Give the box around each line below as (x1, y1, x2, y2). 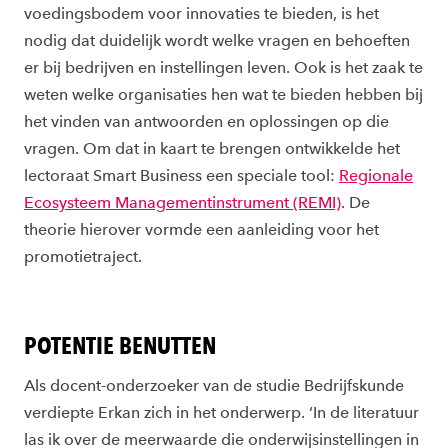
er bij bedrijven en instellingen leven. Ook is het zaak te (24, 58, 423, 78)
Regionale (339, 166, 413, 186)
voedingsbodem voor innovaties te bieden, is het (24, 4, 379, 24)
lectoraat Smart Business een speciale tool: (24, 166, 339, 186)
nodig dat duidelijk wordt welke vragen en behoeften (24, 31, 410, 51)
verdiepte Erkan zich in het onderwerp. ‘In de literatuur (24, 403, 419, 423)
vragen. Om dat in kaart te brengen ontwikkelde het (24, 139, 400, 159)
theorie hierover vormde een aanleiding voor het (24, 220, 379, 240)
